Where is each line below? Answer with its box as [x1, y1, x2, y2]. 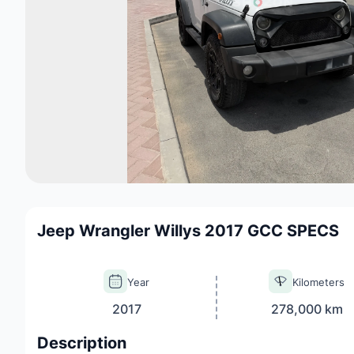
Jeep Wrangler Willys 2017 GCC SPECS [37, 221, 339, 240]
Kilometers [292, 276, 345, 288]
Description [37, 333, 126, 352]
